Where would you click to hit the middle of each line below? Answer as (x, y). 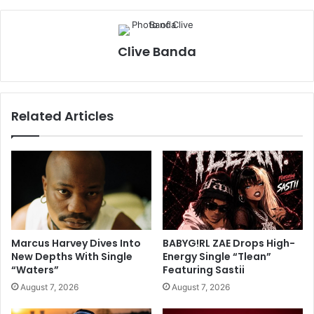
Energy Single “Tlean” (217, 220)
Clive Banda (157, 15)
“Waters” (35, 233)
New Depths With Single (72, 220)
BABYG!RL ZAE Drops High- (229, 206)
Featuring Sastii (204, 233)
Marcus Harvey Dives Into (76, 206)
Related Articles (62, 79)
